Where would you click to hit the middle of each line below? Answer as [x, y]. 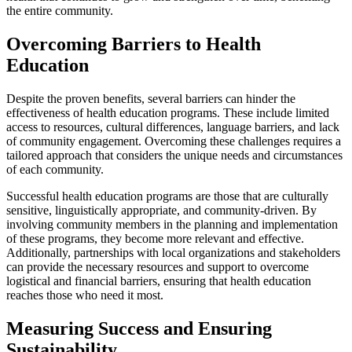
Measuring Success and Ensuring [139, 329]
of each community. [55, 170]
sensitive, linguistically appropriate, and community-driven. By [161, 211]
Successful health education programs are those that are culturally [167, 196]
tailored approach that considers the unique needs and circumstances [174, 156]
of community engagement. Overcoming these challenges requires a [174, 141]
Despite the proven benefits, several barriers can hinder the [151, 99]
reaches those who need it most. [85, 295]
